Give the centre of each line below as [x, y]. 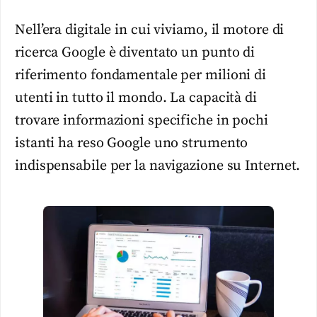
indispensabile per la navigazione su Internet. [158, 166]
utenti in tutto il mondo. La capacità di [136, 98]
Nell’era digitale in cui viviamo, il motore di [150, 30]
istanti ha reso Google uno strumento [132, 143]
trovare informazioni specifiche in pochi [142, 120]
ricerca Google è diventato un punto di [135, 52]
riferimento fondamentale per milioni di [141, 75]
